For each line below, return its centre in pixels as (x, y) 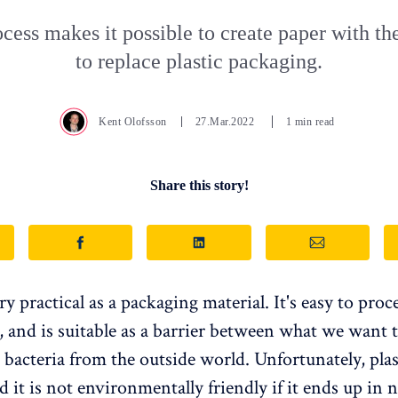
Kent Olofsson (133, 121)
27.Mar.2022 (226, 121)
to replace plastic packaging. (199, 61)
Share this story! (199, 185)
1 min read (310, 121)
